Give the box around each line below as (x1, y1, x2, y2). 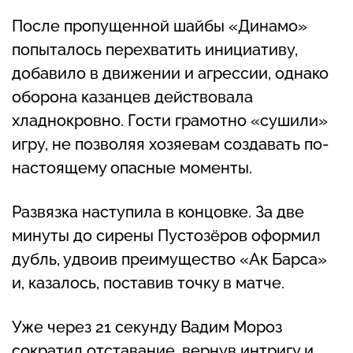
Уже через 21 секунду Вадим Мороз (12, 318, 282, 337)
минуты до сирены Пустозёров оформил (12, 226, 321, 246)
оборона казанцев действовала (12, 87, 253, 107)
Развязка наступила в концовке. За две (12, 203, 304, 222)
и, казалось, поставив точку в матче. (12, 273, 284, 293)
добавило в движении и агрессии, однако (12, 64, 329, 84)
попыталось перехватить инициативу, (12, 40, 298, 60)
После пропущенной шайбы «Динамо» (12, 17, 307, 36)
